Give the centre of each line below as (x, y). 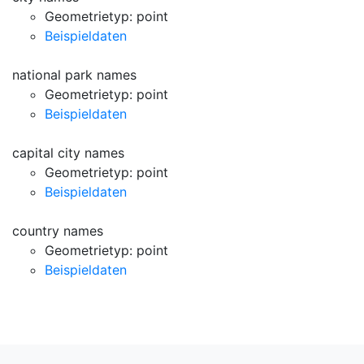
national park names (74, 75)
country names (58, 231)
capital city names (68, 153)
